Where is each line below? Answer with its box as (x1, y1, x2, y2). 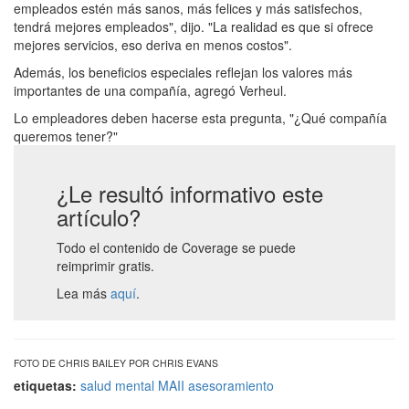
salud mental (80, 375, 154, 394)
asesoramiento (188, 375, 274, 394)
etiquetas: (14, 375, 80, 394)
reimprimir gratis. (57, 256, 154, 275)
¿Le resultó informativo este (57, 176, 323, 209)
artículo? (57, 200, 141, 233)
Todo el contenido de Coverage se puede (57, 237, 296, 257)
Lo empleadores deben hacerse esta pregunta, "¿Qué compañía (14, 108, 387, 127)
